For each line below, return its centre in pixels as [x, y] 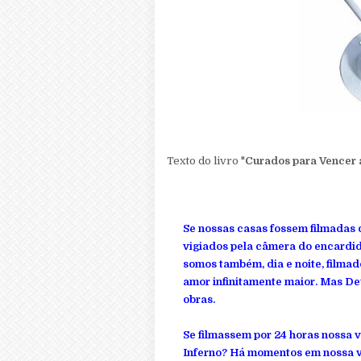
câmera [276, 246]
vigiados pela [219, 246]
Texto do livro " [206, 161]
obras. [199, 299]
